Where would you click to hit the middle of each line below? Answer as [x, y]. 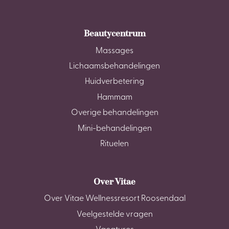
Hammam [114, 97]
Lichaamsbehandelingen [114, 67]
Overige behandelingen [114, 113]
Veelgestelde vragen [114, 214]
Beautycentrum [114, 33]
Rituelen [114, 144]
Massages [114, 51]
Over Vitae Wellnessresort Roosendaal [114, 199]
